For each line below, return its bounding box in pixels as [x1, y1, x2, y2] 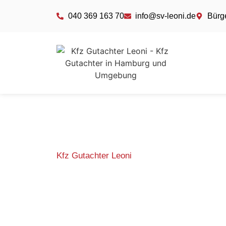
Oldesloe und [56, 192, 218, 220]
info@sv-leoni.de [135, 12, 196, 20]
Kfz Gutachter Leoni [56, 151, 132, 160]
